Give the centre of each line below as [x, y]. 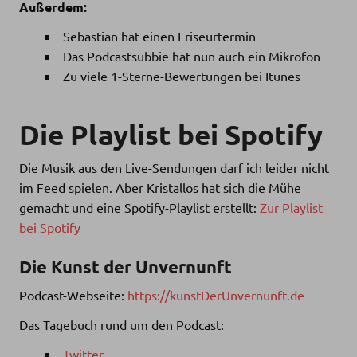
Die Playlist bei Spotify [171, 134]
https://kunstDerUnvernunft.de [216, 295]
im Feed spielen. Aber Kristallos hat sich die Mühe [160, 187]
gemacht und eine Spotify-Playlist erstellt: [139, 207]
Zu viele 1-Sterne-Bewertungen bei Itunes [182, 76]
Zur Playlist [291, 207]
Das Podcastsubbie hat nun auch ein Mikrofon [192, 56]
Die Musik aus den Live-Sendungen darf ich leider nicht [174, 167]
